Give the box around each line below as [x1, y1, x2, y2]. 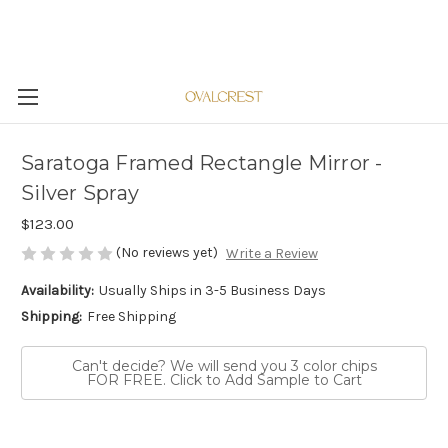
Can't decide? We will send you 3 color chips [71, 357, 377, 376]
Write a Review [225, 245, 318, 263]
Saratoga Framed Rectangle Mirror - [21, 151, 383, 176]
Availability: [21, 282, 94, 300]
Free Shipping [86, 308, 176, 326]
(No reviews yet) [116, 244, 218, 261]
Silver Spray [21, 181, 139, 206]
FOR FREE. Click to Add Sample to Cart [86, 371, 362, 390]
